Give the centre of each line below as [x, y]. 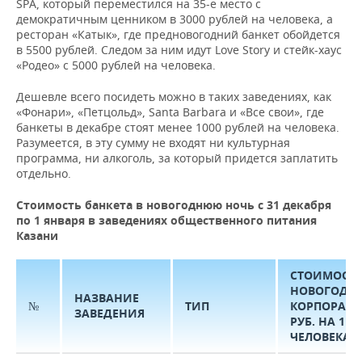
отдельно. [44, 173]
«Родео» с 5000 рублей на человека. [116, 65]
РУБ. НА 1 [318, 321]
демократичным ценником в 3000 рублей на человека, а [175, 19]
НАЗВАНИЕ [107, 298]
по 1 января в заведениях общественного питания [166, 220]
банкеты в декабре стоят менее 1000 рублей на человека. [178, 127]
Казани [37, 236]
